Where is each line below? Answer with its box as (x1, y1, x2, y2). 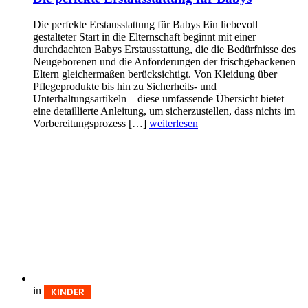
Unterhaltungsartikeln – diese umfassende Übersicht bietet (33, 93, 284, 105)
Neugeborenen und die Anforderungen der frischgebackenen (33, 56, 296, 68)
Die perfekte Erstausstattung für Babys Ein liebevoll (33, 19, 258, 31)
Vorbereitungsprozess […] (33, 118, 149, 130)
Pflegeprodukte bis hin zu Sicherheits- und (33, 80, 217, 93)
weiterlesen (149, 118, 198, 130)
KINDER (51, 285, 85, 298)
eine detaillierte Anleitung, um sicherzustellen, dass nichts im (33, 105, 295, 118)
